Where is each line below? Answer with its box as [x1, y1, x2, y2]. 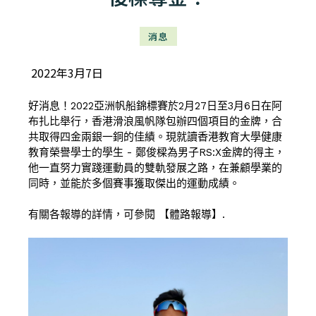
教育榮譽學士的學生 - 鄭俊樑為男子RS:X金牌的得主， [28, 145, 285, 159]
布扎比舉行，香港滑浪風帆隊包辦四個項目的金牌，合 [28, 114, 282, 128]
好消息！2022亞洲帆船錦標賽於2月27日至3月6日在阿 [28, 99, 282, 112]
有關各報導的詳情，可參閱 [28, 207, 159, 221]
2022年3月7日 [31, 63, 103, 81]
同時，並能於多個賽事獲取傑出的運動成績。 [28, 176, 240, 190]
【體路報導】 [159, 207, 222, 221]
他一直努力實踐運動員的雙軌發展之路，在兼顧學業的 [28, 161, 282, 174]
